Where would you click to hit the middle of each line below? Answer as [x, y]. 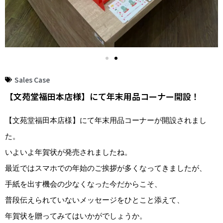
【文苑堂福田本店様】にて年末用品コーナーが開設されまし [106, 120]
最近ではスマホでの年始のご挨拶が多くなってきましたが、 [106, 168]
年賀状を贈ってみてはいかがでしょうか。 [76, 216]
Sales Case [32, 79]
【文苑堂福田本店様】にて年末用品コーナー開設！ [102, 96]
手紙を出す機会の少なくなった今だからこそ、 [83, 184]
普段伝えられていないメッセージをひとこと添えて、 [95, 200]
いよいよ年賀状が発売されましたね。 [68, 152]
